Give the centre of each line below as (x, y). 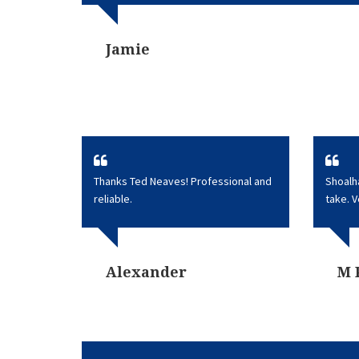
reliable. (113, 199)
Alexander (146, 272)
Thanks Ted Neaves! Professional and (183, 181)
